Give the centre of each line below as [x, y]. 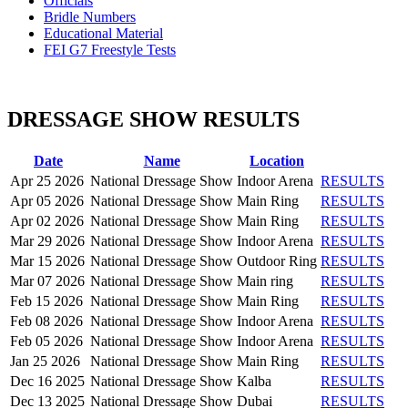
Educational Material [103, 33]
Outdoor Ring [277, 260]
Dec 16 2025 [47, 381]
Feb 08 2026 [46, 321]
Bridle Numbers [90, 16]
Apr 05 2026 [47, 200]
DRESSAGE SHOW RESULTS [153, 119]
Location [277, 160]
